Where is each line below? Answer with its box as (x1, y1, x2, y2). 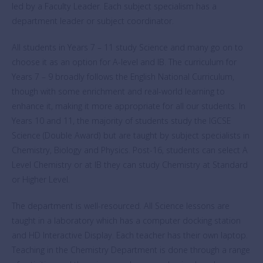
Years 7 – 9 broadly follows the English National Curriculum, (12, 71, 234, 82)
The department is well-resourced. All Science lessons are (12, 200, 230, 211)
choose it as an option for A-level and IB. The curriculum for (12, 56, 237, 68)
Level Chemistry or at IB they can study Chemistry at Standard (12, 159, 248, 170)
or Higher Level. (12, 174, 70, 185)
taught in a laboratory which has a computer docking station (12, 215, 241, 226)
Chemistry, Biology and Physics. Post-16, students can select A (12, 144, 248, 156)
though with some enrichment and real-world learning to (12, 86, 225, 97)
